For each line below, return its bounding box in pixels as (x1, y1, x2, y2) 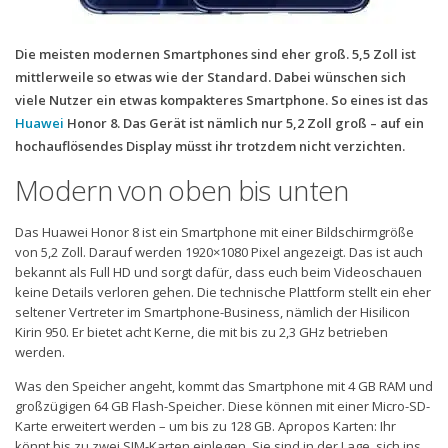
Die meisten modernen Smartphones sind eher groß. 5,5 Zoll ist (15, 44, 416, 63)
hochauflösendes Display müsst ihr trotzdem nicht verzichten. (15, 136, 405, 155)
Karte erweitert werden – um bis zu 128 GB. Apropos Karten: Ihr (15, 416, 396, 435)
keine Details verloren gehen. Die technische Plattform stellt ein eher (15, 282, 431, 301)
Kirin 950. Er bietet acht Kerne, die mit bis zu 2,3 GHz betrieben (15, 322, 388, 341)
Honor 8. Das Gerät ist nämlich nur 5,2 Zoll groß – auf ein (64, 113, 424, 132)
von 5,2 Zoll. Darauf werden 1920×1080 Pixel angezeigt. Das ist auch (15, 242, 423, 261)
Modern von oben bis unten (15, 170, 349, 209)
